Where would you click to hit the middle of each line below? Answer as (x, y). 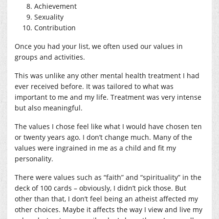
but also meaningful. (50, 108)
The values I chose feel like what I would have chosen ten (108, 126)
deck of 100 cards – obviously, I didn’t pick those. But (100, 188)
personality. (34, 158)
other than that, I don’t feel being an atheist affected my (106, 198)
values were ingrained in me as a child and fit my (95, 148)
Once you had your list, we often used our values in (99, 46)
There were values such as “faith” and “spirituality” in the (108, 177)
